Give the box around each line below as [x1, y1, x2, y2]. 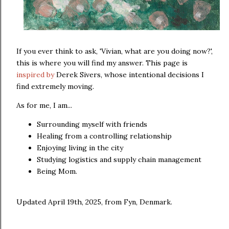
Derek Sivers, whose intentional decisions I [54, 70, 204, 79]
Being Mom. [37, 167, 77, 176]
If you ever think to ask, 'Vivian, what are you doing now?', [16, 47, 213, 56]
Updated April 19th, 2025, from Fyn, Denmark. [16, 197, 172, 207]
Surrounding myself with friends [37, 120, 147, 129]
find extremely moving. [16, 82, 94, 91]
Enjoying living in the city [37, 143, 123, 152]
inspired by [16, 70, 54, 79]
